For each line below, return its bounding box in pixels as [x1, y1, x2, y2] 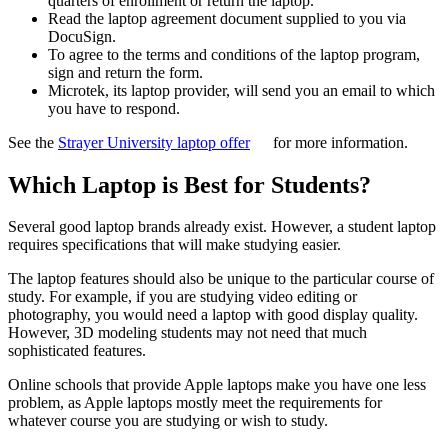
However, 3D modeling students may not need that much [8, 324, 367, 342]
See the [8, 133, 58, 151]
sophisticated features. [8, 342, 146, 360]
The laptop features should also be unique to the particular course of [8, 270, 434, 288]
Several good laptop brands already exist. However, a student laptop [8, 218, 436, 236]
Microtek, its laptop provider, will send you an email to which [48, 81, 435, 99]
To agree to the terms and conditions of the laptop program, [48, 45, 420, 63]
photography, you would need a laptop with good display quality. [8, 306, 418, 324]
